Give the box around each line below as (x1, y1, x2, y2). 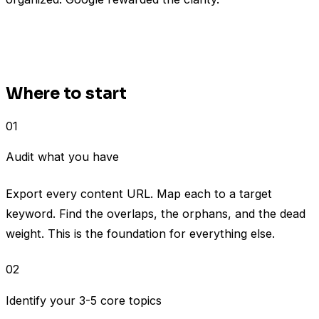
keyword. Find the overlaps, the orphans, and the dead (6, 206, 305, 221)
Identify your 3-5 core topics (6, 293, 162, 308)
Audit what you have (6, 150, 119, 164)
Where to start (6, 83, 127, 105)
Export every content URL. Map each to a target (6, 187, 272, 202)
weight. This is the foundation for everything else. (6, 226, 275, 241)
